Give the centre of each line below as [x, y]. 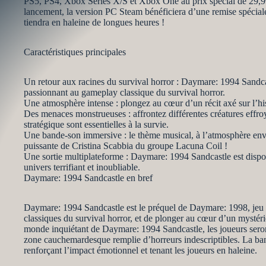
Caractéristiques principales [75, 52]
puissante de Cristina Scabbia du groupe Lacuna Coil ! [126, 146]
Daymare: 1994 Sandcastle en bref [88, 178]
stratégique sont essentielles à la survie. [96, 124]
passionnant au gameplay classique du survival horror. [124, 92]
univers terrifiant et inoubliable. [82, 167]
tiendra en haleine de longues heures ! [94, 22]
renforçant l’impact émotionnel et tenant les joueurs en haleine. [140, 250]
